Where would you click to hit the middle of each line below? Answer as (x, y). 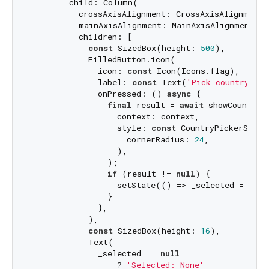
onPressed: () (98, 94)
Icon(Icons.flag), (195, 71)
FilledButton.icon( (103, 60)
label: (81, 83)
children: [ (81, 37)
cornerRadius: (112, 140)
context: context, (115, 117)
